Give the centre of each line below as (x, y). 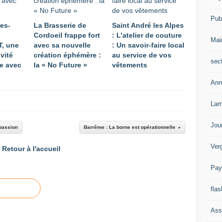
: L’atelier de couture (147, 35)
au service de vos (142, 55)
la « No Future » (60, 65)
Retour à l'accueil (31, 149)
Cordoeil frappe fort (67, 35)
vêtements (130, 65)
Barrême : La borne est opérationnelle (130, 127)
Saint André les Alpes (148, 25)
